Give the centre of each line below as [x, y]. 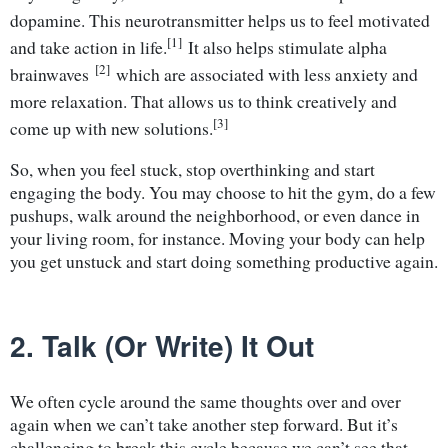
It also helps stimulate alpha [284, 46]
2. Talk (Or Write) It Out [162, 345]
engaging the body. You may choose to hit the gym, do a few [223, 191]
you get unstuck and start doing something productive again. [224, 260]
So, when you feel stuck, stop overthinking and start [192, 168]
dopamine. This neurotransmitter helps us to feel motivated [220, 19]
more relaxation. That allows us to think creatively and [203, 100]
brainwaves [52, 73]
